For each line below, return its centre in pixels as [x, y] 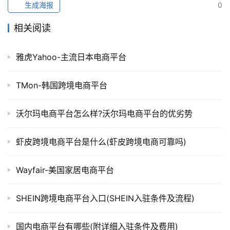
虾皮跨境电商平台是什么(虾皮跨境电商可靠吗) [101, 141]
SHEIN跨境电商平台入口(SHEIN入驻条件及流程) [105, 198]
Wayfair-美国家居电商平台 [65, 170]
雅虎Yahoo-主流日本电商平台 [71, 57]
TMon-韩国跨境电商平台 [62, 85]
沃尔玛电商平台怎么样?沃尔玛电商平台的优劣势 [104, 113]
